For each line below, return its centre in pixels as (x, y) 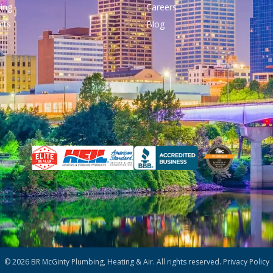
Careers (161, 7)
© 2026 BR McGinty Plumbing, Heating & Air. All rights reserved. (113, 262)
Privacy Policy (246, 262)
